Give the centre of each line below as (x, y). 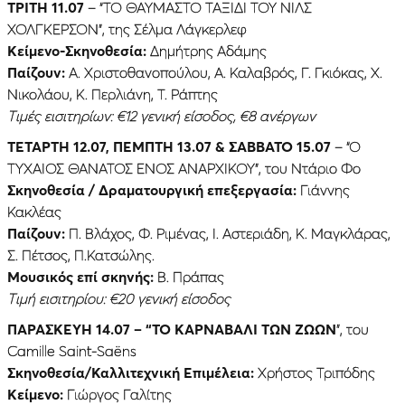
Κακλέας (34, 211)
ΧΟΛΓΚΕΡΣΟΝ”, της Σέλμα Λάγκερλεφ (127, 28)
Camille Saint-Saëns (72, 350)
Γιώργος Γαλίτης (118, 394)
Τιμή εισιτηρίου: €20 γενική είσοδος (119, 298)
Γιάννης (323, 189)
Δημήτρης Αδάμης (207, 50)
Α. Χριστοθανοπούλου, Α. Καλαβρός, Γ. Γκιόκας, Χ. (224, 72)
